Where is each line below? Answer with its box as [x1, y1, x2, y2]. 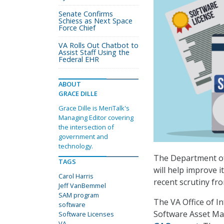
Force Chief [58, 23, 95, 32]
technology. [58, 141, 93, 150]
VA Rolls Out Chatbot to [58, 40, 138, 50]
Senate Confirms [58, 9, 113, 18]
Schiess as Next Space [58, 16, 132, 25]
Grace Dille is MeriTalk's [58, 103, 129, 112]
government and [58, 132, 108, 141]
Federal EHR [58, 54, 99, 64]
